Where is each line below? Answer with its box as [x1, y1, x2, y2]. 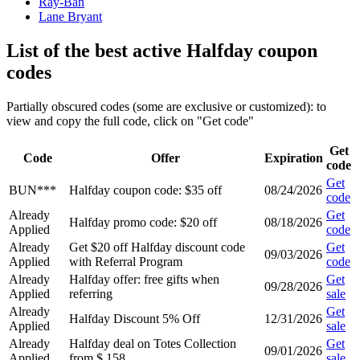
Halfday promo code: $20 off [69, 215, 217, 230]
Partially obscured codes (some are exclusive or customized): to [6, 100, 326, 114]
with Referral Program [69, 255, 182, 269]
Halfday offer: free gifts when [69, 272, 219, 287]
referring [69, 287, 112, 301]
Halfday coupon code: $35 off [69, 183, 222, 198]
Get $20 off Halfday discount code [69, 240, 245, 255]
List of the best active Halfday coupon [6, 40, 317, 62]
